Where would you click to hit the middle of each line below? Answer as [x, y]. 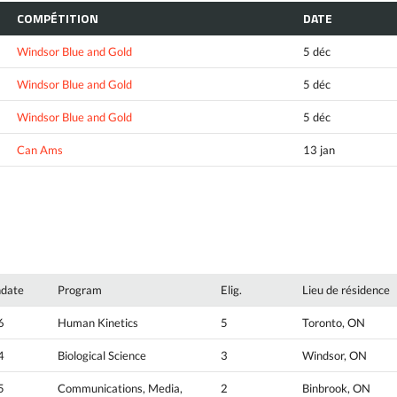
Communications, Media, [120, 388]
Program [80, 289]
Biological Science [102, 355]
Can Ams [40, 150]
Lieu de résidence [346, 289]
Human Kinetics [98, 322]
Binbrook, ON [336, 388]
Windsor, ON [335, 355]
